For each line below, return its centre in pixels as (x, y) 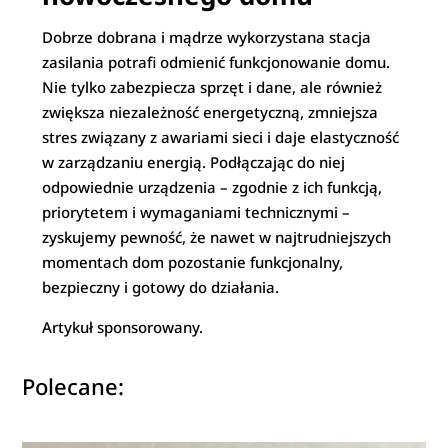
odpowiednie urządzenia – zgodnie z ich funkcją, (212, 187)
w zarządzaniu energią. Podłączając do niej (194, 162)
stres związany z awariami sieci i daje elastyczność (221, 137)
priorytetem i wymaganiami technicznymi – (196, 212)
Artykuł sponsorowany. (123, 327)
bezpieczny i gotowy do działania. (161, 287)
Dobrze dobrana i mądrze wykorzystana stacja (207, 37)
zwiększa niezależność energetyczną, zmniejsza (210, 112)
